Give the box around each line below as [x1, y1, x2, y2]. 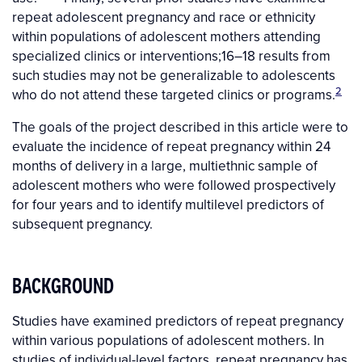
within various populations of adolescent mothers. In [12, 330, 324, 351]
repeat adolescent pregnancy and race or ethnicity [12, 7, 315, 27]
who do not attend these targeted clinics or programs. [12, 85, 335, 105]
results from [259, 46, 330, 66]
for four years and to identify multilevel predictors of [12, 195, 324, 215]
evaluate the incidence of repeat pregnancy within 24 [12, 137, 330, 157]
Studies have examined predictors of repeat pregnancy [12, 311, 343, 331]
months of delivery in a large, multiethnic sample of [12, 156, 318, 176]
